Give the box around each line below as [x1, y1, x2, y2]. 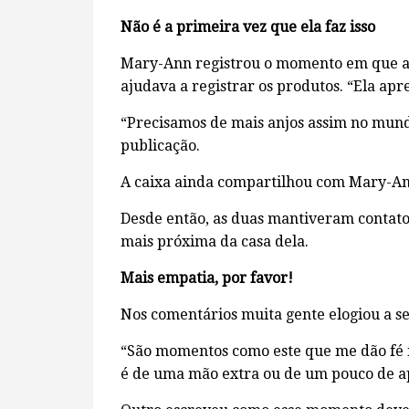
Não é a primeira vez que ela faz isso [121, 18, 375, 36]
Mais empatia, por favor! [121, 269, 293, 287]
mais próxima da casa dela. [121, 233, 309, 250]
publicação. [121, 137, 200, 154]
